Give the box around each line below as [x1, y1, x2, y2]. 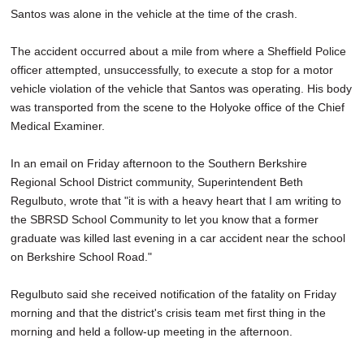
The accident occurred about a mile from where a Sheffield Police [11, 44, 346, 58]
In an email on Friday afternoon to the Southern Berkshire [11, 156, 307, 170]
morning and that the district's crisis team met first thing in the [11, 305, 326, 319]
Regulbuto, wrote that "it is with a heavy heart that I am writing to [11, 193, 341, 207]
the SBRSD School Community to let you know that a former [11, 212, 318, 226]
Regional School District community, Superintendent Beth [11, 175, 303, 188]
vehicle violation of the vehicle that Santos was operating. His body [11, 81, 352, 95]
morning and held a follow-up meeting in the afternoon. [11, 324, 296, 338]
